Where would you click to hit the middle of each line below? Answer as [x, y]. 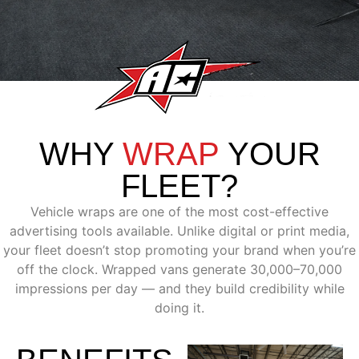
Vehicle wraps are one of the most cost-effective [179, 211]
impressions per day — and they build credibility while [179, 288]
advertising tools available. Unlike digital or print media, [179, 230]
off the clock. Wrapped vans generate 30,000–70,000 [179, 269]
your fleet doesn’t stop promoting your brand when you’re [179, 250]
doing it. [179, 307]
